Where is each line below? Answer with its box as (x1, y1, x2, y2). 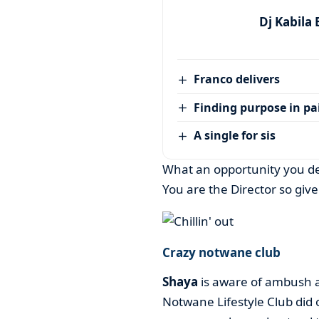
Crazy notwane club (162, 244, 281, 261)
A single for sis (194, 127, 276, 144)
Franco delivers (194, 71, 281, 88)
